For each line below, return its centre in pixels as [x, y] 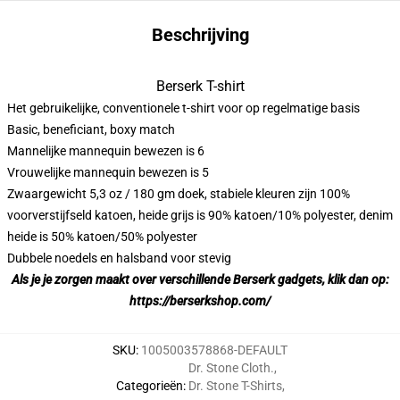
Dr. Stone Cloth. [231, 368]
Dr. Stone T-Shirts [235, 386]
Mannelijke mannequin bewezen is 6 [106, 151]
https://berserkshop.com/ [200, 301]
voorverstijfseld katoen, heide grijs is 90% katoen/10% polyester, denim [200, 216]
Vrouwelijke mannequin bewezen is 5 [108, 173]
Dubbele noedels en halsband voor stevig [119, 258]
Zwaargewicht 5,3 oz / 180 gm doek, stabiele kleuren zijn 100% [179, 194]
